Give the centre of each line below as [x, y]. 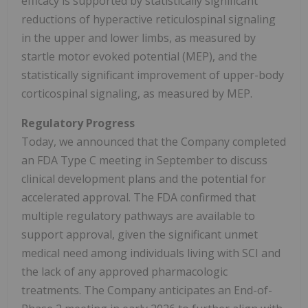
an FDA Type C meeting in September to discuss [144, 161]
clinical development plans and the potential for [144, 179]
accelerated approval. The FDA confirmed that [139, 198]
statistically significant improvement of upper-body [153, 75]
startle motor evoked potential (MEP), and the [139, 57]
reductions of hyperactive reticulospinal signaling [148, 20]
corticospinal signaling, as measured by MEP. [137, 94]
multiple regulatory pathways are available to [138, 216]
